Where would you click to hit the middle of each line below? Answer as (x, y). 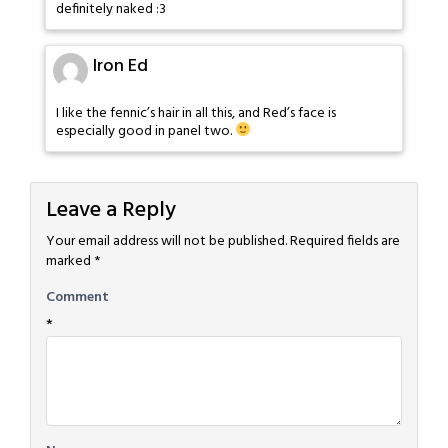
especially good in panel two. (145, 131)
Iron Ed (120, 67)
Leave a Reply (111, 211)
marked (70, 262)
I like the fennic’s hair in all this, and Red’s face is (196, 114)
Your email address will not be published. (166, 242)
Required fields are (345, 242)
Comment (77, 298)
